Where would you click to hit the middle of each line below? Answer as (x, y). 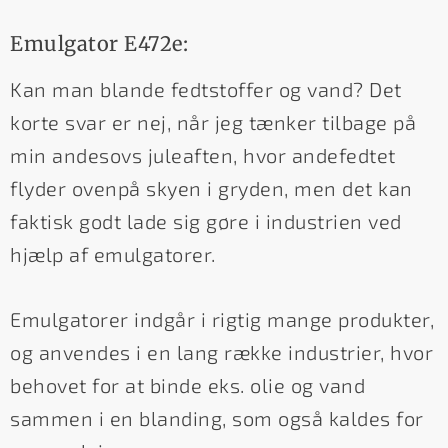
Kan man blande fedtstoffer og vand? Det (206, 89)
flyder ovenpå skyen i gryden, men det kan (211, 188)
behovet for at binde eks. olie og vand (187, 385)
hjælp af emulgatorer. (113, 254)
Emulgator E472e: (99, 44)
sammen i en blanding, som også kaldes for (217, 418)
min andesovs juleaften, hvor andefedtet (203, 155)
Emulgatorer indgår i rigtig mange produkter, (222, 319)
